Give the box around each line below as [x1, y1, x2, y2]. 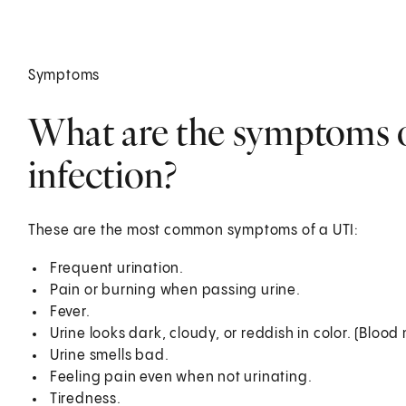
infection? [27, 150, 178, 198]
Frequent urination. [49, 260, 184, 276]
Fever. [49, 304, 91, 320]
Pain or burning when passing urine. [49, 282, 301, 298]
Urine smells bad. [49, 347, 169, 363]
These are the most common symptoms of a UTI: [27, 222, 359, 238]
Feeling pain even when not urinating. [49, 369, 313, 385]
